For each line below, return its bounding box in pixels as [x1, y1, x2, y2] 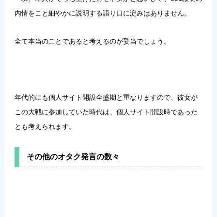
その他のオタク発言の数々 [27, 153, 120, 161]
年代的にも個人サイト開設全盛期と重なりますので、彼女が [15, 93, 198, 102]
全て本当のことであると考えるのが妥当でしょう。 [15, 37, 170, 46]
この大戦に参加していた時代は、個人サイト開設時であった [15, 108, 198, 116]
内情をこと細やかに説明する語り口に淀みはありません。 [15, 9, 191, 17]
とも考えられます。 [15, 123, 76, 131]
